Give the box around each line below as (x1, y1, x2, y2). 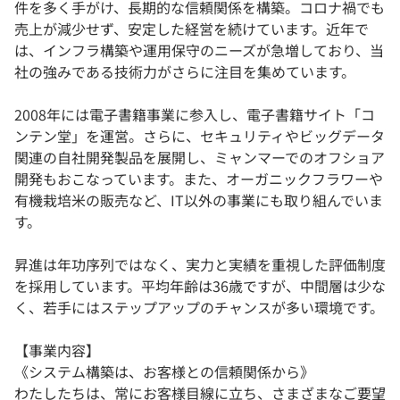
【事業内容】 (14, 339, 100, 362)
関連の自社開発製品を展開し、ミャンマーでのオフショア (14, 146, 385, 169)
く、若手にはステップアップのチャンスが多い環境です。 (14, 296, 384, 319)
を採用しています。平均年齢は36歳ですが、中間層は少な (14, 275, 386, 297)
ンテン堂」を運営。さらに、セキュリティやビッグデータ (14, 125, 385, 147)
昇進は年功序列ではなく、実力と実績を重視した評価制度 (14, 254, 386, 276)
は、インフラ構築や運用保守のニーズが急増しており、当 (14, 39, 384, 62)
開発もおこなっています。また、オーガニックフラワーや (14, 168, 383, 190)
